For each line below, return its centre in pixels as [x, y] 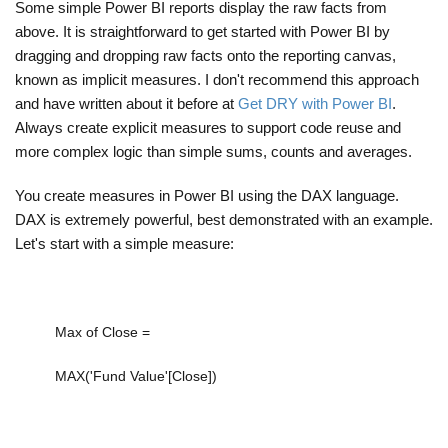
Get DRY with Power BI [315, 104]
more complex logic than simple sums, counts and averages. [213, 152]
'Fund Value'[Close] [151, 376]
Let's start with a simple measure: [124, 244]
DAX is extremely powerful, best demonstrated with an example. [224, 220]
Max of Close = [102, 332]
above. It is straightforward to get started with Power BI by [202, 32]
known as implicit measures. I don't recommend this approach [217, 80]
